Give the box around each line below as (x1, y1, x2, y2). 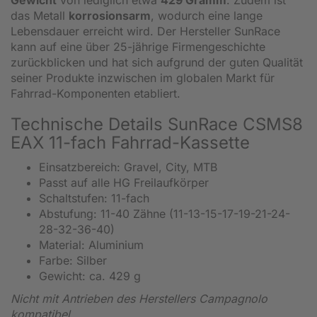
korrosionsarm (69, 8, 151, 23)
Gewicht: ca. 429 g (39, 268, 141, 283)
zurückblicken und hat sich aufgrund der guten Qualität (11, 54, 303, 69)
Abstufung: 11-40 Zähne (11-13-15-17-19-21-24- (39, 206, 290, 221)
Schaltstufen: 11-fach (39, 190, 149, 205)
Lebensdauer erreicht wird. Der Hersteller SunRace (11, 23, 280, 38)
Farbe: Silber (39, 253, 107, 267)
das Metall (11, 8, 69, 23)
